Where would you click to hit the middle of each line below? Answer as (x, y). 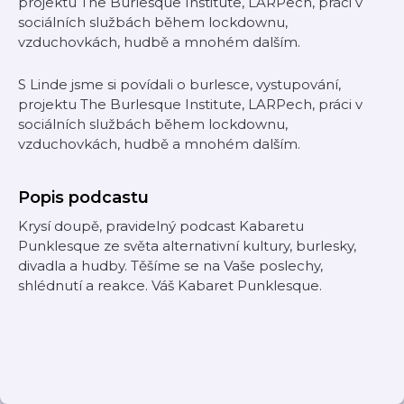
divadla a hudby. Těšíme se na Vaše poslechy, (170, 266)
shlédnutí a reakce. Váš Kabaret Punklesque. (170, 285)
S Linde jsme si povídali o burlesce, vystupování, (179, 84)
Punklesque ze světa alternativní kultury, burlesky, (187, 246)
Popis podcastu (83, 197)
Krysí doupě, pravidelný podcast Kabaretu (161, 226)
